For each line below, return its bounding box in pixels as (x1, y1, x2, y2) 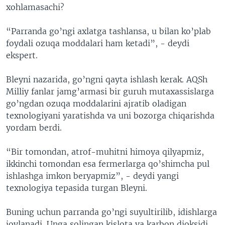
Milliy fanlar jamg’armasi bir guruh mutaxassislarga (6, 86, 214, 96)
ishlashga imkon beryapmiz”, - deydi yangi (6, 170, 179, 181)
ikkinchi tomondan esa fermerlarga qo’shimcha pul (6, 158, 209, 169)
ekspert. (6, 50, 38, 60)
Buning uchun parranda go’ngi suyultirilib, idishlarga (6, 206, 217, 217)
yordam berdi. (6, 122, 62, 133)
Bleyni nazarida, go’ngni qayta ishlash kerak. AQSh (6, 74, 207, 84)
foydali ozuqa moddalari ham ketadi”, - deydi (6, 38, 189, 48)
